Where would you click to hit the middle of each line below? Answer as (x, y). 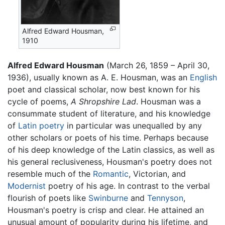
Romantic (111, 174)
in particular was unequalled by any (133, 125)
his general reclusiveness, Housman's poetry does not (110, 161)
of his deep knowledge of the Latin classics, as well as (111, 149)
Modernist (27, 186)
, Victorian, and (157, 174)
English (203, 77)
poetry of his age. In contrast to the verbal (128, 186)
